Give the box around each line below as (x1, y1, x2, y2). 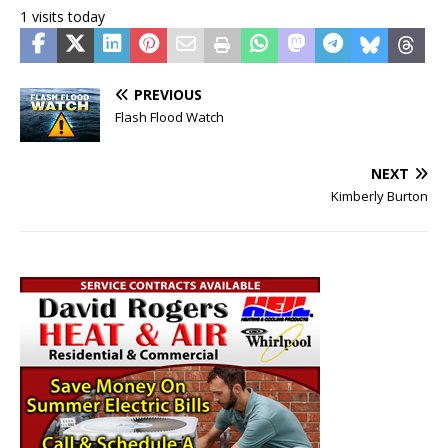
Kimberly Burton (331, 186, 428, 205)
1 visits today (20, 7, 105, 27)
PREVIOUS (134, 85, 202, 105)
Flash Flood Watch (115, 108, 224, 127)
